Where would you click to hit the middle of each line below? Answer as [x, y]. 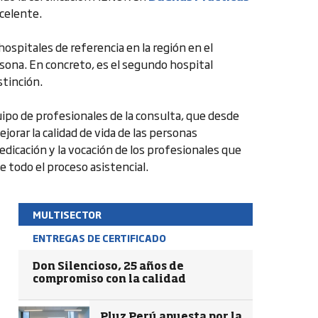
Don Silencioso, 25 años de [108, 267]
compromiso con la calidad [109, 279]
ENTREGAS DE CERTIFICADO [99, 238]
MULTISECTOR [67, 214]
